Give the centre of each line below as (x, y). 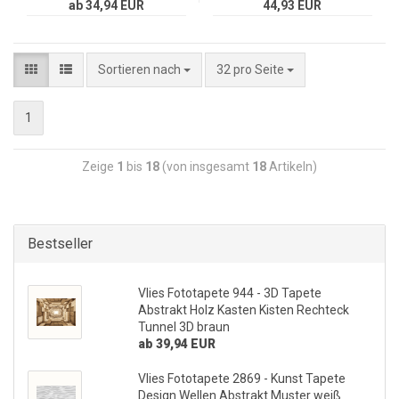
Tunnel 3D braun (183, 327)
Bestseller (60, 244)
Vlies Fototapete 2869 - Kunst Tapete (241, 379)
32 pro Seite (250, 69)
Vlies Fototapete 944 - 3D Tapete (229, 293)
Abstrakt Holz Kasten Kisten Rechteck (243, 310)
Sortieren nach (141, 69)
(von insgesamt (206, 167)
